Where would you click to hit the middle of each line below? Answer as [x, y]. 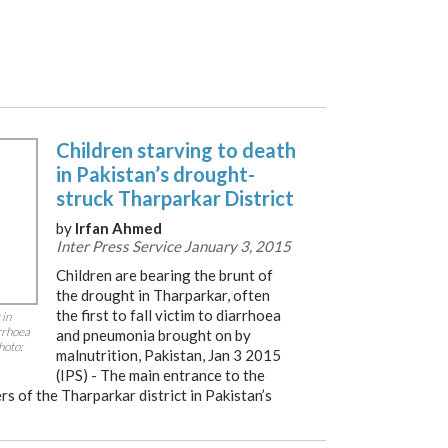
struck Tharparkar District [175, 198]
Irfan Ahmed [118, 228]
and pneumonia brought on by [153, 335]
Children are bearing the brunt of [164, 275]
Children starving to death [176, 150]
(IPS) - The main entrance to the [160, 375]
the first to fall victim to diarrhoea [168, 315]
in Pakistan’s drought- [155, 174]
